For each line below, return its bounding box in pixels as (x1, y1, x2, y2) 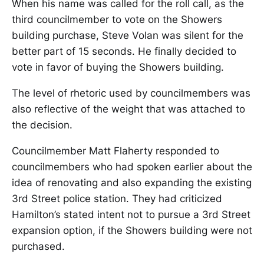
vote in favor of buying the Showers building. (12, 61, 224, 74)
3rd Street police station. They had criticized (12, 193, 222, 205)
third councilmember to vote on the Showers (12, 14, 222, 26)
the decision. (12, 119, 72, 131)
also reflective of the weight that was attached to (12, 103, 245, 115)
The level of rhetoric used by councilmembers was (12, 87, 250, 100)
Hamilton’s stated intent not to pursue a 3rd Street (12, 209, 250, 221)
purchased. (12, 240, 65, 253)
